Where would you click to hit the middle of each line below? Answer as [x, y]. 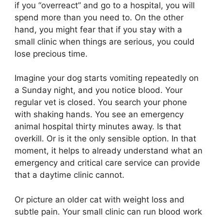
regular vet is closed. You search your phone [101, 102]
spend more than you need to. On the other [99, 17]
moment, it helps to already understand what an [108, 151]
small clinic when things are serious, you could [105, 41]
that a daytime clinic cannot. [70, 175]
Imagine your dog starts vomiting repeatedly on [107, 78]
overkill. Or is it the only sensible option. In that [105, 139]
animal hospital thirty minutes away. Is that [98, 127]
